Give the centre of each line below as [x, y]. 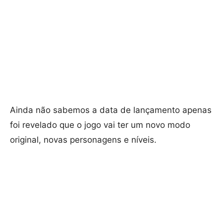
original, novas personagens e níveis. [83, 140]
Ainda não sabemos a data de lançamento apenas [111, 110]
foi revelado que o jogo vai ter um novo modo [100, 125]
